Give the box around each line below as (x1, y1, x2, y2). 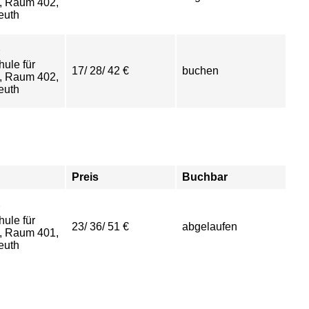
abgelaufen (182, 221, 237, 232)
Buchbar (182, 171, 228, 183)
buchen (182, 65, 219, 77)
